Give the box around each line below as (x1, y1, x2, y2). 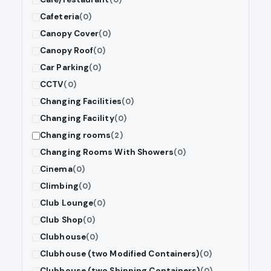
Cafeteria (40, 11, 79, 22)
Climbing (40, 181, 79, 192)
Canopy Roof (40, 45, 94, 56)
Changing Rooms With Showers (40, 147, 174, 158)
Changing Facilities (40, 96, 122, 107)
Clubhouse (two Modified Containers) (40, 249, 200, 260)
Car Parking (40, 62, 90, 73)
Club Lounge (40, 198, 94, 209)
